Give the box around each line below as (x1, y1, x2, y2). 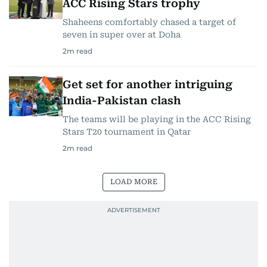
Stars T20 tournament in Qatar (63, 126, 191, 136)
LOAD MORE (110, 177, 157, 186)
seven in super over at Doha (63, 29, 181, 39)
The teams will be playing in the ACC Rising (63, 114, 251, 124)
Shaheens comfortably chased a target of (63, 17, 236, 27)
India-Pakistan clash (63, 94, 181, 107)
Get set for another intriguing (63, 77, 232, 91)
